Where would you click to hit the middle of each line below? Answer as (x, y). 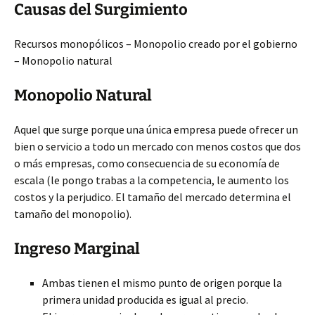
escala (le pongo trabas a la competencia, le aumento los (152, 180)
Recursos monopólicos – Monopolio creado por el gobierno (156, 44)
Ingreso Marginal (77, 249)
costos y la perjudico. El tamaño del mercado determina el (153, 197)
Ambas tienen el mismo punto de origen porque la (162, 283)
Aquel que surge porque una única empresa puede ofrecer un (156, 129)
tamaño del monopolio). (73, 214)
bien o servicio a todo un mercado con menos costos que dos (157, 146)
